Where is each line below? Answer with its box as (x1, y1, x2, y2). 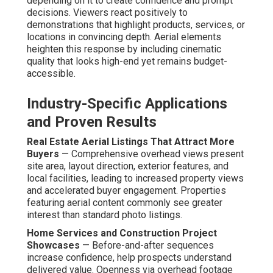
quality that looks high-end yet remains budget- (27, 55, 227, 68)
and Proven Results (27, 113, 157, 131)
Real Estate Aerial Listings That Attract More (27, 136, 235, 148)
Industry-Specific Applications (27, 95, 227, 113)
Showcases (27, 239, 80, 252)
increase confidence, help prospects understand (27, 252, 232, 264)
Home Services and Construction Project (27, 227, 217, 239)
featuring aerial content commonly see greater (27, 197, 222, 209)
